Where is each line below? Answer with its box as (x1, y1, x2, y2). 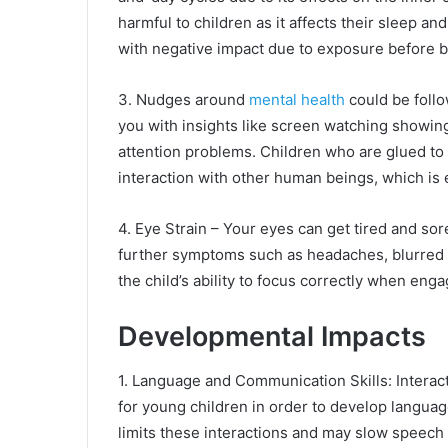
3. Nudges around (118, 90, 249, 110)
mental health (249, 90, 345, 110)
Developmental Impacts (118, 320, 426, 354)
